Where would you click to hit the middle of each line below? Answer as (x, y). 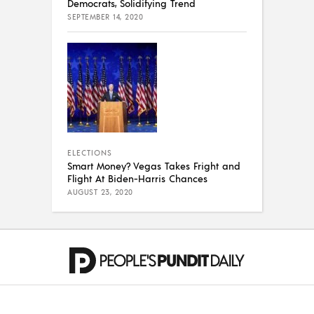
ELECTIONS (90, 153)
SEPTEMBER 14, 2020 (105, 17)
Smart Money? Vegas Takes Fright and (154, 166)
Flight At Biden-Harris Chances (137, 178)
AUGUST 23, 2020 (100, 192)
